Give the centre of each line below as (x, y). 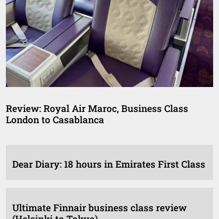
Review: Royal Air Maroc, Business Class (97, 108)
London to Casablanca (55, 119)
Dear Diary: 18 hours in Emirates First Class (109, 164)
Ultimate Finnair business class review (99, 207)
